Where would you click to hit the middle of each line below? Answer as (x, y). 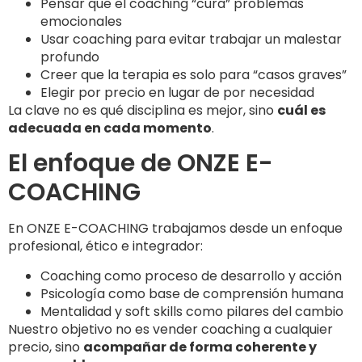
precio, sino (46, 347)
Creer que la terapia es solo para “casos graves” (194, 74)
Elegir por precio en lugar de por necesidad (177, 92)
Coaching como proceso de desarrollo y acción (191, 276)
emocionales (81, 21)
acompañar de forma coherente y (200, 347)
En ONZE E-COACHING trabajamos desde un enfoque (175, 229)
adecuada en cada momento (110, 128)
